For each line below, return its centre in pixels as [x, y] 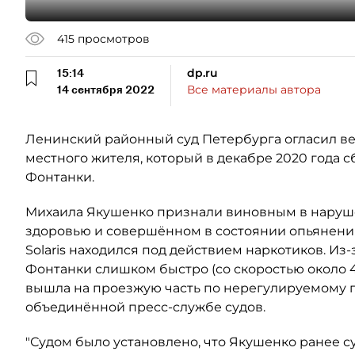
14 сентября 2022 [106, 90]
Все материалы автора [254, 90]
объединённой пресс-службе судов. [145, 307]
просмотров [114, 38]
